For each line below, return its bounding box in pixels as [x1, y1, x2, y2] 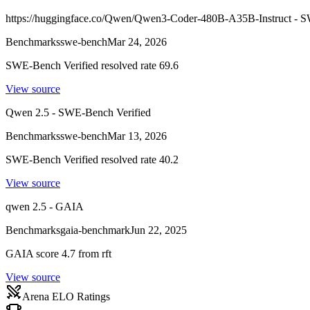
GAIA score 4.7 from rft [6, 247, 111, 259]
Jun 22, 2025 [130, 224, 187, 236]
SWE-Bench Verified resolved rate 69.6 [6, 59, 179, 71]
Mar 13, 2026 [107, 129, 167, 142]
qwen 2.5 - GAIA [6, 200, 84, 212]
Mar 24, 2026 [107, 35, 167, 48]
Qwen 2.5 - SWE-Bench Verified [6, 106, 151, 118]
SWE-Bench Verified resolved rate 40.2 [6, 153, 179, 165]
